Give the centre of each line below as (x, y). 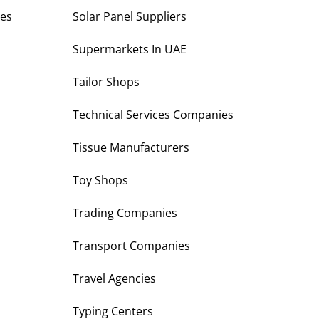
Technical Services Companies (153, 115)
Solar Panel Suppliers (130, 17)
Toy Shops (100, 181)
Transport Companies (131, 246)
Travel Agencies (114, 279)
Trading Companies (125, 213)
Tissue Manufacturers (131, 148)
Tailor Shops (106, 82)
